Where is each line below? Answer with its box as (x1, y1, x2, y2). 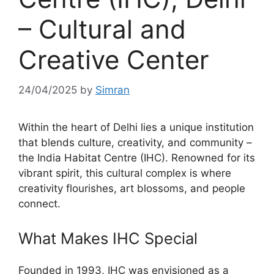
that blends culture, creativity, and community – (18, 136, 252, 149)
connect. (18, 197, 61, 210)
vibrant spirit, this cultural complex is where (18, 166, 231, 179)
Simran (95, 83, 130, 96)
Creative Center (18, 44, 209, 76)
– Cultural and (18, 13, 186, 45)
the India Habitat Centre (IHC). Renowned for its (18, 151, 255, 164)
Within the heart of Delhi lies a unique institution (18, 120, 254, 133)
